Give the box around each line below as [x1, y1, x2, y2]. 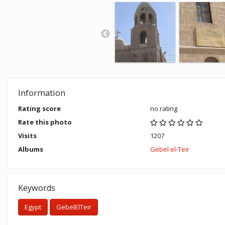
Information [18, 87, 65, 99]
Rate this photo [18, 118, 72, 127]
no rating [150, 104, 177, 114]
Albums [18, 145, 43, 154]
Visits [18, 131, 37, 141]
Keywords [18, 182, 55, 194]
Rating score [18, 104, 61, 114]
